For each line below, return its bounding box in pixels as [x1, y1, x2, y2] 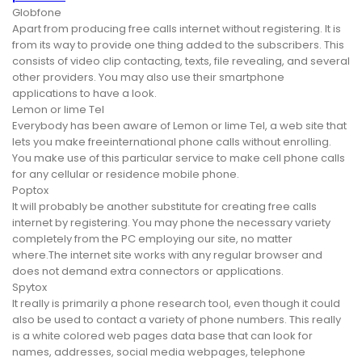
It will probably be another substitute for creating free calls [12, 199, 317, 215]
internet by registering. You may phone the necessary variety [12, 215, 330, 231]
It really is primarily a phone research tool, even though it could [12, 296, 340, 312]
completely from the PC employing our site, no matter [12, 231, 293, 247]
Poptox [12, 183, 48, 199]
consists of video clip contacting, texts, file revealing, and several [12, 53, 350, 69]
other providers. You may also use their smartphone [12, 69, 284, 86]
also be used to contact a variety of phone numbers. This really [12, 312, 341, 328]
